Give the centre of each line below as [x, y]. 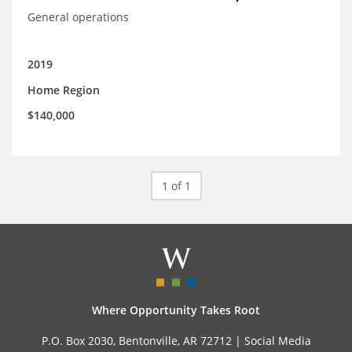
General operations [78, 17]
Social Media [277, 341]
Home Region [64, 90]
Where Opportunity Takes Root [176, 310]
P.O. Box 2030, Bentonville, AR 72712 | [143, 341]
